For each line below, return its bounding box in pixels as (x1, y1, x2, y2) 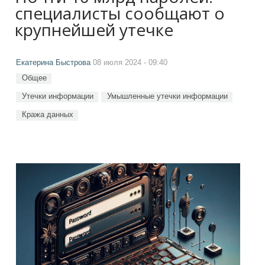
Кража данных (22, 110, 73, 119)
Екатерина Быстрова (16, 59, 91, 67)
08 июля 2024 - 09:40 (91, 59, 167, 67)
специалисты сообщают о (15, 2, 225, 24)
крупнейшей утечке (15, 18, 173, 41)
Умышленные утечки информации (107, 92, 228, 101)
